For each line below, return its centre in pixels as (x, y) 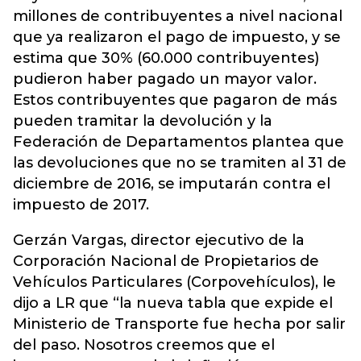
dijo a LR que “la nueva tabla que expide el (173, 303)
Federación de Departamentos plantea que (178, 142)
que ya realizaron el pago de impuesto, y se (177, 37)
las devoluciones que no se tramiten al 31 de (180, 163)
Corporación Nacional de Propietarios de (166, 261)
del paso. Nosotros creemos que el (144, 345)
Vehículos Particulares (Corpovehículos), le (174, 282)
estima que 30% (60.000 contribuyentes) (166, 58)
